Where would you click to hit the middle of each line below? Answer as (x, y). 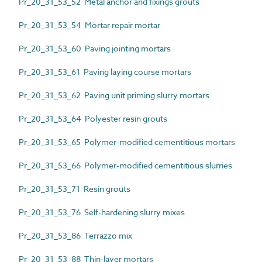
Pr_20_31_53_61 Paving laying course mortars (105, 71)
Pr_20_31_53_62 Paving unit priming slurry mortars (114, 95)
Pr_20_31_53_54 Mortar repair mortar (89, 25)
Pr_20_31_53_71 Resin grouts (75, 188)
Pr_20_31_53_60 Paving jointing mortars (95, 48)
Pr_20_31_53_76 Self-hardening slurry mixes (102, 212)
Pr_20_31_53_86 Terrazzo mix (76, 235)
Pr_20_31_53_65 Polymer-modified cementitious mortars (127, 142)
